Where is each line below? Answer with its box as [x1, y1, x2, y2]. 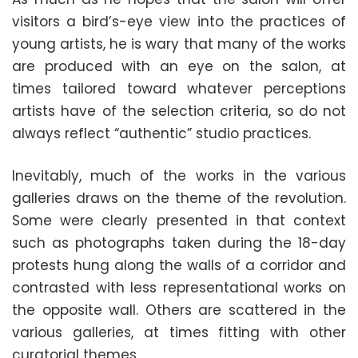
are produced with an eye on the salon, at [12, 56, 346, 76]
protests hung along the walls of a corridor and [12, 255, 346, 275]
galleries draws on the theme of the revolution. [12, 188, 346, 208]
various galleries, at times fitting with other [12, 322, 346, 342]
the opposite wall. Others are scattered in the [12, 300, 346, 320]
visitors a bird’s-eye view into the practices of [12, 11, 346, 31]
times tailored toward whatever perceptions [12, 78, 346, 98]
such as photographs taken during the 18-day [12, 233, 346, 253]
